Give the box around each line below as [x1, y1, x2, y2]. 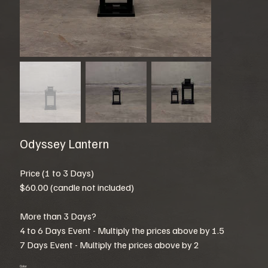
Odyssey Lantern [19, 135, 109, 151]
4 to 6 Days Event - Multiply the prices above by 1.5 [19, 224, 224, 236]
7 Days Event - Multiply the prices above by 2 [19, 238, 199, 251]
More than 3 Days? [19, 209, 96, 222]
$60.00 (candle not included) [19, 181, 134, 193]
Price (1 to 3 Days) [19, 166, 94, 179]
